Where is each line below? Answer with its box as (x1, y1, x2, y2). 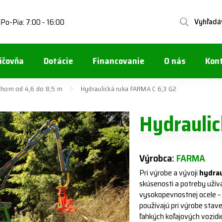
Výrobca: (139, 150, 177, 166)
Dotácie (44, 54, 73, 68)
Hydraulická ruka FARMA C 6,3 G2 (80, 83, 177, 94)
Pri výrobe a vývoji (139, 166, 200, 179)
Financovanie (93, 54, 144, 68)
